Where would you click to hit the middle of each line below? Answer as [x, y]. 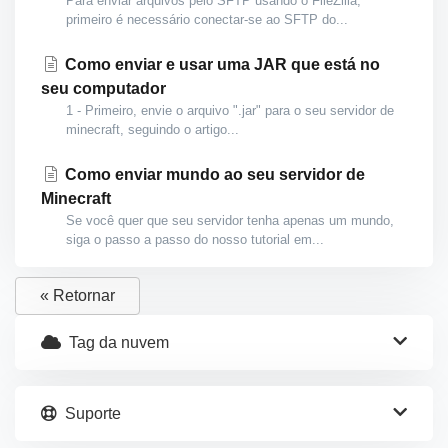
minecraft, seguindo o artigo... [152, 129]
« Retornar [77, 295]
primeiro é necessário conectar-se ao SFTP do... [207, 19]
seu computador [103, 88]
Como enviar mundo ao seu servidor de [213, 174]
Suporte [89, 413]
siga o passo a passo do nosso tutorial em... [195, 239]
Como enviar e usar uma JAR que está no [220, 64]
